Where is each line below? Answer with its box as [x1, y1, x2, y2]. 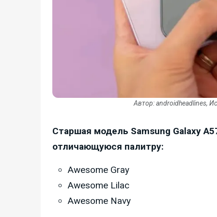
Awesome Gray [68, 164, 129, 175]
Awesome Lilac [68, 179, 129, 191]
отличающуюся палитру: [52, 140, 164, 152]
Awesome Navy [68, 195, 131, 206]
